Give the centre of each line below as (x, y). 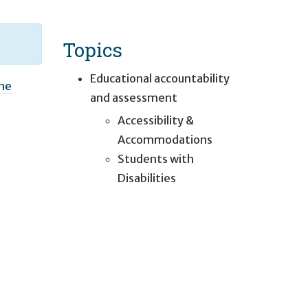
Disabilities (147, 178)
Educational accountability (160, 78)
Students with (156, 158)
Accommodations (165, 139)
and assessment (134, 97)
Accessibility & (156, 120)
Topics (92, 49)
